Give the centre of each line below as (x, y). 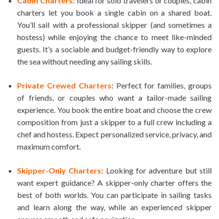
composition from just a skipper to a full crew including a (114, 122)
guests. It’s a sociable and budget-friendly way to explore (114, 49)
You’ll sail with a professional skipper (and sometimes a (114, 24)
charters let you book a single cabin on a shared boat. (114, 12)
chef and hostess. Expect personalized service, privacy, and (114, 134)
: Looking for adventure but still (157, 170)
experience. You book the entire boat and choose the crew (114, 109)
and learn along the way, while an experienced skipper (114, 207)
